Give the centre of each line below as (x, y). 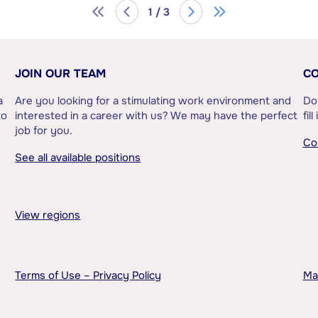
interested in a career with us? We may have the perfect (157, 115)
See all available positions (78, 157)
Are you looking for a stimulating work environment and (153, 100)
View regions (48, 215)
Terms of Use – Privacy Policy (88, 275)
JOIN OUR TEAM (61, 73)
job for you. (44, 130)
